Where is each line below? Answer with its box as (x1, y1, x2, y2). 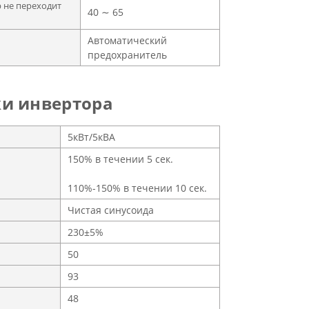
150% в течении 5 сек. (68, 152, 173, 166)
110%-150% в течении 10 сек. (68, 181, 207, 195)
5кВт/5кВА (68, 130, 115, 144)
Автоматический (88, 34, 167, 48)
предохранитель (88, 48, 167, 62)
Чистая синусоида (68, 203, 154, 217)
